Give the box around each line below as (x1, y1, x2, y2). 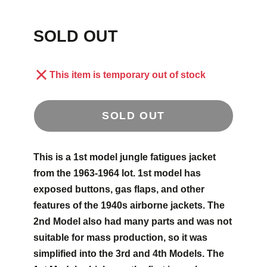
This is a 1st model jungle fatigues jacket (33, 151, 216, 162)
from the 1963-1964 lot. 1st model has (33, 167, 201, 178)
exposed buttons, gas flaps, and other (33, 184, 204, 194)
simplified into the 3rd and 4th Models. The (33, 248, 224, 259)
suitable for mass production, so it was (33, 232, 207, 243)
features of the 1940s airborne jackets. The (33, 200, 225, 210)
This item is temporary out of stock (49, 69, 206, 80)
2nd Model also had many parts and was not (33, 216, 232, 226)
